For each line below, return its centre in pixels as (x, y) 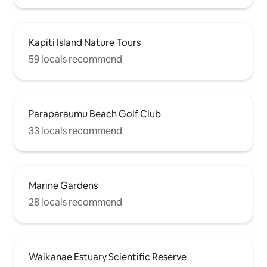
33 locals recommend (75, 131)
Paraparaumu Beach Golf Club (95, 114)
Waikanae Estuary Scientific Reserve (108, 257)
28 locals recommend (75, 203)
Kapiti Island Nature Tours (85, 43)
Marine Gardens (63, 186)
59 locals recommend (75, 60)
